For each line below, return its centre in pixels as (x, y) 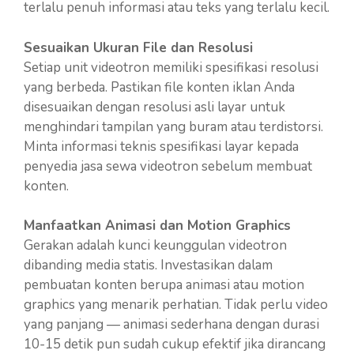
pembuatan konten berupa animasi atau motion (164, 285)
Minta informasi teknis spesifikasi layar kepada (161, 146)
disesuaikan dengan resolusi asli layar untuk (154, 107)
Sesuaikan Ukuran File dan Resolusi (138, 47)
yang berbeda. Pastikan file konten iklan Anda (159, 87)
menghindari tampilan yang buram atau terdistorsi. (173, 126)
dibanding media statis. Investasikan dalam (148, 265)
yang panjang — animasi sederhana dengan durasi (171, 324)
